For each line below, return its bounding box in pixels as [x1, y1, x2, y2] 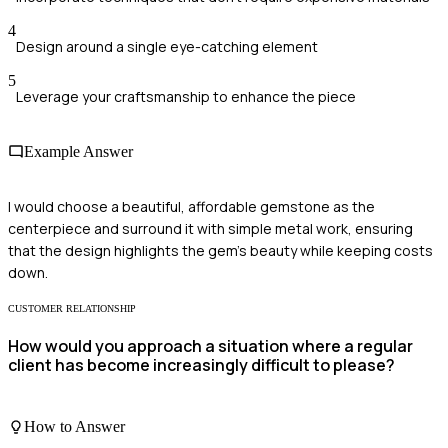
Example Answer [24, 142, 133, 160]
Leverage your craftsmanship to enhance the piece [16, 86, 356, 106]
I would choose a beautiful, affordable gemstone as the [8, 197, 375, 217]
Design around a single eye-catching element [16, 36, 318, 56]
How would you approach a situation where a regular [8, 335, 413, 358]
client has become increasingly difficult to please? [8, 354, 395, 377]
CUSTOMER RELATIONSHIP [8, 303, 136, 315]
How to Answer [24, 418, 125, 436]
